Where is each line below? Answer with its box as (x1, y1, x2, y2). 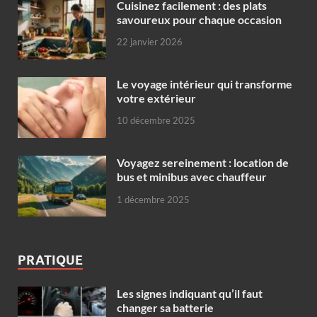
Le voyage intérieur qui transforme (117, 76, 292, 91)
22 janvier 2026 (117, 36, 183, 48)
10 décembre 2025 (117, 115, 195, 127)
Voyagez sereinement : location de (117, 155, 289, 169)
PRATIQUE (18, 252, 83, 267)
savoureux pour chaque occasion (117, 12, 282, 26)
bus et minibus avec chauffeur (117, 169, 267, 183)
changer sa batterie (117, 300, 214, 314)
